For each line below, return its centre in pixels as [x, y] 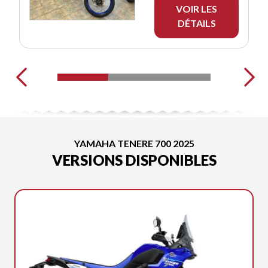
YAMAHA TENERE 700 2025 [134, 143]
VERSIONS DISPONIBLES [134, 160]
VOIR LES [197, 8]
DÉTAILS [197, 23]
